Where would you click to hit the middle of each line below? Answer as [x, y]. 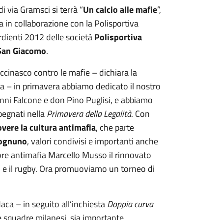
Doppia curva [129, 204]
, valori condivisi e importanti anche [92, 141]
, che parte [115, 127]
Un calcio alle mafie [120, 10]
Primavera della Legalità [89, 114]
